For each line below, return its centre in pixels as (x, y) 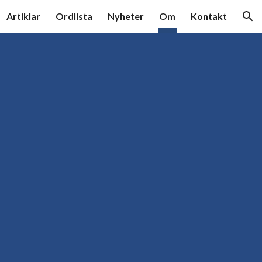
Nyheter (126, 16)
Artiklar (23, 16)
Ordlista (74, 16)
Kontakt (209, 16)
